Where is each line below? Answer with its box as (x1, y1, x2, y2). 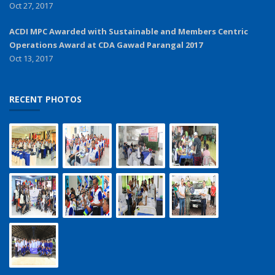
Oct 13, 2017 (9, 52, 53, 64)
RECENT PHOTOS (9, 93, 82, 105)
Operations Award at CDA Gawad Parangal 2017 (9, 39, 203, 50)
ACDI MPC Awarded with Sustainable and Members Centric (9, 25, 248, 37)
